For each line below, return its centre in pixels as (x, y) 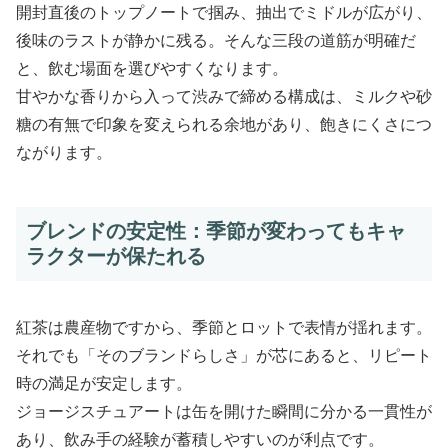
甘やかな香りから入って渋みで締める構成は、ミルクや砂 (224, 97)
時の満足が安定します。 (104, 383)
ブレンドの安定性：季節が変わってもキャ (216, 231)
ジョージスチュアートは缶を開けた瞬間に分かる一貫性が (224, 411)
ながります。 (64, 153)
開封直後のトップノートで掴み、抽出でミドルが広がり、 (224, 13)
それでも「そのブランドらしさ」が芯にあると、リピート (224, 355)
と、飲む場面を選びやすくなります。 (152, 69)
